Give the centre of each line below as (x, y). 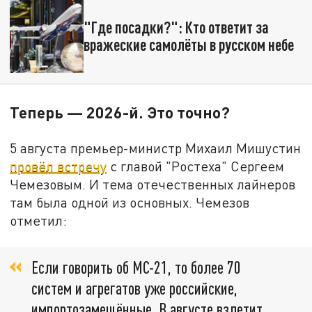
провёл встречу (58, 166)
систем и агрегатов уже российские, (134, 288)
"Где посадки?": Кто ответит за (176, 27)
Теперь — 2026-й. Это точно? (120, 112)
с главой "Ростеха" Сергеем (196, 166)
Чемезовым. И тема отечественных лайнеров (153, 184)
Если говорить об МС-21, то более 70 (136, 267)
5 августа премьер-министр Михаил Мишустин (156, 148)
